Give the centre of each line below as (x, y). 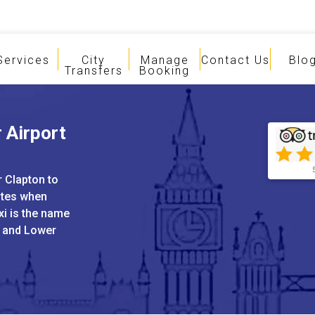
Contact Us (236, 60)
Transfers (94, 71)
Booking (165, 71)
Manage (165, 60)
